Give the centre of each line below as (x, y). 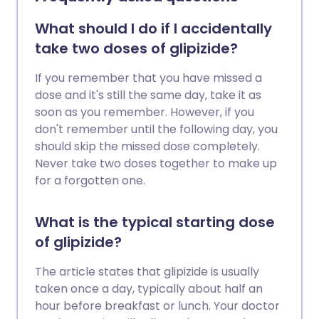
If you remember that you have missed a (148, 78)
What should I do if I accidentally (153, 28)
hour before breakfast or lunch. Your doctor (157, 306)
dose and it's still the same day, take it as (148, 95)
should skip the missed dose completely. (147, 146)
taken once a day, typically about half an (149, 289)
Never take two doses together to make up (156, 163)
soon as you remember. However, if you (145, 112)
